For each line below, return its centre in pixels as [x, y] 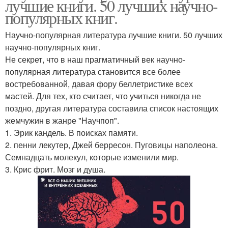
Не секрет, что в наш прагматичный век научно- [95, 60]
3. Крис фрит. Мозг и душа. [55, 169]
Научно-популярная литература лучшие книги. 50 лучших [114, 35]
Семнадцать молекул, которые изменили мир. [92, 157]
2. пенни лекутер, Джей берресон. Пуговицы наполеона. [111, 145]
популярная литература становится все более [93, 72]
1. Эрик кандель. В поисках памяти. [72, 133]
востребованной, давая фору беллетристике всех [99, 84]
